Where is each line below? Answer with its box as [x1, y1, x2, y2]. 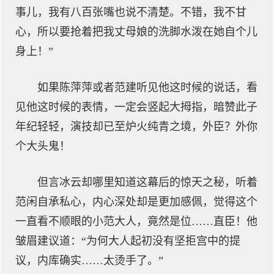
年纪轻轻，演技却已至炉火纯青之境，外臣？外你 [15, 120, 257, 133]
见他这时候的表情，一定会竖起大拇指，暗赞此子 [15, 101, 257, 113]
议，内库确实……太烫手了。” [15, 254, 163, 267]
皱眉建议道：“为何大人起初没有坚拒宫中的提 [15, 235, 240, 247]
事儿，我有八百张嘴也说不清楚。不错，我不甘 [15, 6, 246, 18]
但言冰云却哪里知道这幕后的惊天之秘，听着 [37, 176, 257, 188]
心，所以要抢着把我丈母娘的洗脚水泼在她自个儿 [15, 26, 257, 38]
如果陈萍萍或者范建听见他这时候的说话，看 [37, 81, 257, 94]
